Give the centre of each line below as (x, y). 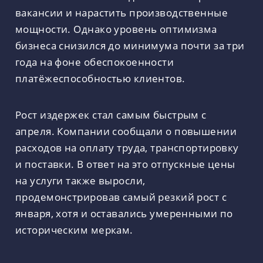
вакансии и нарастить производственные (122, 12)
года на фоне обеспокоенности (95, 61)
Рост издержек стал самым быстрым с (111, 115)
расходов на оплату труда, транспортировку (127, 148)
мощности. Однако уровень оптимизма (116, 28)
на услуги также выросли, (80, 181)
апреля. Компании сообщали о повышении (126, 131)
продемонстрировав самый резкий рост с (121, 197)
